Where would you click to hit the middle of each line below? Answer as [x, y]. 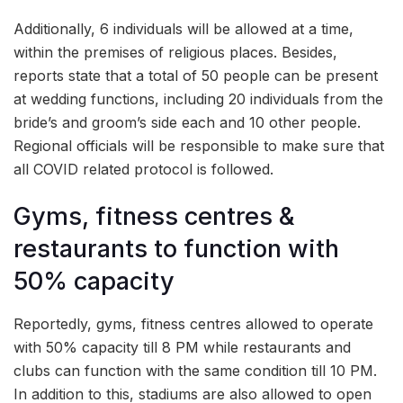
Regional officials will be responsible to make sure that [199, 145]
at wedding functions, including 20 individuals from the [198, 99]
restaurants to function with [176, 249]
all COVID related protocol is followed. [143, 169]
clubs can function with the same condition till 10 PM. [195, 371]
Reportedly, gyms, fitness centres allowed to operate [193, 324]
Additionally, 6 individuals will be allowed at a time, [184, 28]
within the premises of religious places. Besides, [175, 52]
